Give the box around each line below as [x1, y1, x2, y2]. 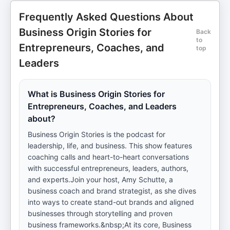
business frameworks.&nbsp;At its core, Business [28, 220, 191, 229]
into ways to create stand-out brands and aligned [28, 198, 194, 206]
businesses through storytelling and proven [28, 209, 172, 218]
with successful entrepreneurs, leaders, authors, [28, 164, 188, 172]
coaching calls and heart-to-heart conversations [28, 152, 189, 161]
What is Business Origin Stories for [28, 89, 165, 99]
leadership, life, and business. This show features [28, 141, 192, 150]
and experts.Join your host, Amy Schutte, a [28, 175, 173, 184]
